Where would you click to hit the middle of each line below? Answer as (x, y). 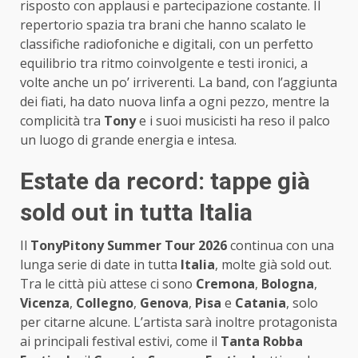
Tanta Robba (262, 342)
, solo (302, 303)
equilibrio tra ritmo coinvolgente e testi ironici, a (164, 64)
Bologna (288, 284)
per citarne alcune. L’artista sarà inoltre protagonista (179, 322)
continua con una (280, 246)
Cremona (225, 284)
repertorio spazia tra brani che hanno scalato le (163, 25)
